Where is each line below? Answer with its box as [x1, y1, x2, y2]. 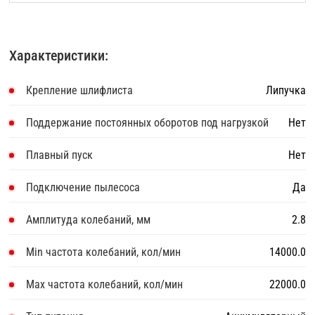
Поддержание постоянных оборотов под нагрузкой [26, 116, 269, 130]
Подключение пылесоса [26, 181, 141, 195]
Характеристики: [9, 47, 109, 65]
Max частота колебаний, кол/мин [26, 278, 184, 292]
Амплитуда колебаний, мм [26, 213, 151, 227]
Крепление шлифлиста [26, 84, 134, 98]
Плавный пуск [26, 148, 94, 162]
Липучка [265, 84, 306, 98]
